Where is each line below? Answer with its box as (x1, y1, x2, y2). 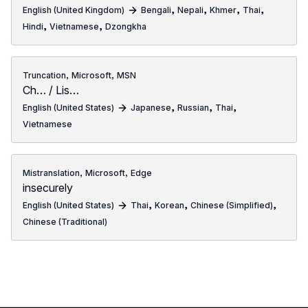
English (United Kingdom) (23, 5, 124, 15)
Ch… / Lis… (23, 83, 79, 97)
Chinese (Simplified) (190, 200, 273, 210)
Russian (177, 102, 209, 113)
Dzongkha (105, 21, 146, 32)
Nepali (177, 5, 203, 15)
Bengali (141, 5, 171, 15)
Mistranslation (23, 168, 80, 178)
